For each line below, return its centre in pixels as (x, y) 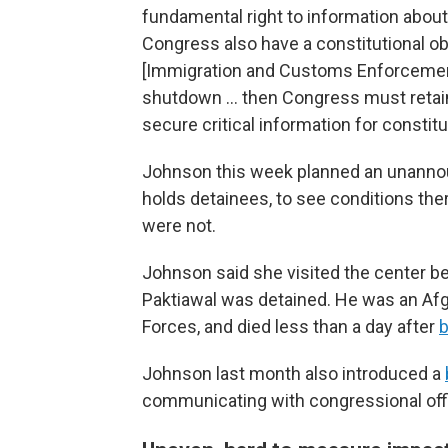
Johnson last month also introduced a (293, 373)
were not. (179, 225)
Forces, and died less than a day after (290, 326)
